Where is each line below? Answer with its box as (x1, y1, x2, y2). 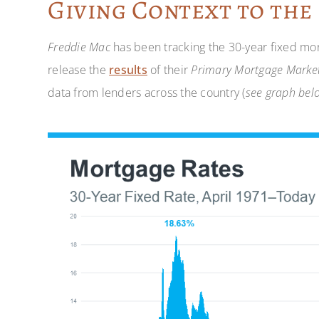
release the (48, 62, 110, 78)
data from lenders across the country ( (48, 85, 246, 100)
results (109, 62, 147, 78)
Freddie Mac (48, 39, 110, 55)
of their (147, 62, 192, 78)
